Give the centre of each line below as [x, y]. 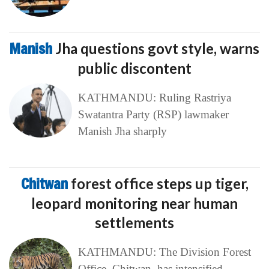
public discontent [134, 68]
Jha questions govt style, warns [157, 48]
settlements [134, 222]
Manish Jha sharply [122, 131]
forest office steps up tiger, [159, 183]
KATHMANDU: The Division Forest [164, 252]
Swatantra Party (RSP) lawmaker [153, 114]
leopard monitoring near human [134, 203]
